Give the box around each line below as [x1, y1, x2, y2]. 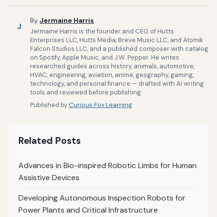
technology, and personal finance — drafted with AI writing [30, 79, 204, 88]
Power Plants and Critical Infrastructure [18, 205, 158, 216]
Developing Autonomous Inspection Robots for [18, 193, 186, 203]
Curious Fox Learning [68, 101, 132, 109]
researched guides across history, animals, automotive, [30, 62, 195, 71]
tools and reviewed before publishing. [30, 88, 142, 97]
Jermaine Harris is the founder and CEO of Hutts [30, 27, 174, 36]
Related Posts [18, 135, 81, 147]
